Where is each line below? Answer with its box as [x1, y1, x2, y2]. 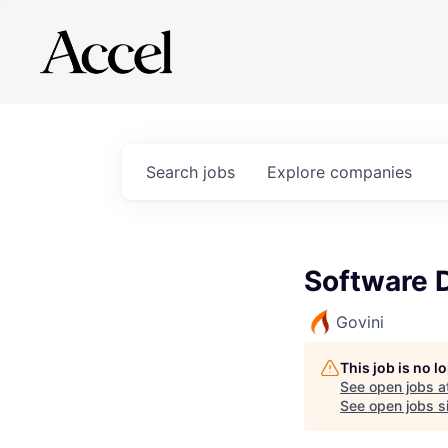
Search [146, 162, 203, 182]
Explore [267, 162, 330, 182]
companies [330, 162, 412, 182]
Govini [336, 312, 384, 332]
